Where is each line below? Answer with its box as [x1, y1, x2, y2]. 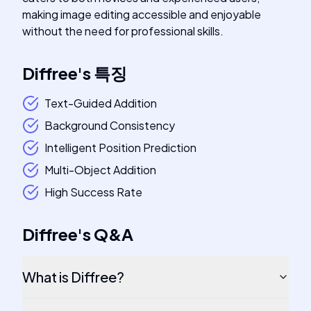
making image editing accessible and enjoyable [22, 7, 261, 22]
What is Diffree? [22, 268, 124, 285]
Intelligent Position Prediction [44, 140, 196, 155]
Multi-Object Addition [44, 162, 156, 177]
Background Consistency [44, 118, 175, 133]
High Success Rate [44, 185, 142, 199]
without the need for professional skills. [22, 24, 224, 38]
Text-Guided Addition [44, 96, 157, 110]
